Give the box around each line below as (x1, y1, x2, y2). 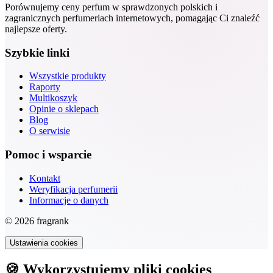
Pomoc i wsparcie (5, 148, 91, 161)
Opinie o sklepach (29, 104, 99, 115)
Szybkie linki (5, 46, 69, 59)
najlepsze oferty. (5, 23, 67, 34)
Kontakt (29, 172, 60, 183)
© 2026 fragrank (5, 215, 69, 226)
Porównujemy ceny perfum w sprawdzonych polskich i (5, 1, 218, 12)
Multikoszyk (29, 93, 77, 104)
